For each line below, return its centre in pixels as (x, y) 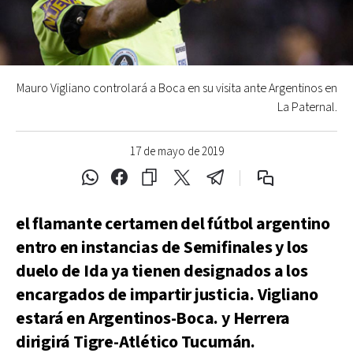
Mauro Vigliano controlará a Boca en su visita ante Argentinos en (177, 89)
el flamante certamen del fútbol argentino (173, 224)
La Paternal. (307, 108)
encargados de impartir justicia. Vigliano (167, 295)
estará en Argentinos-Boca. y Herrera (153, 319)
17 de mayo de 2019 (176, 152)
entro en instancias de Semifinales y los (162, 248)
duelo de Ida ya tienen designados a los (162, 271)
